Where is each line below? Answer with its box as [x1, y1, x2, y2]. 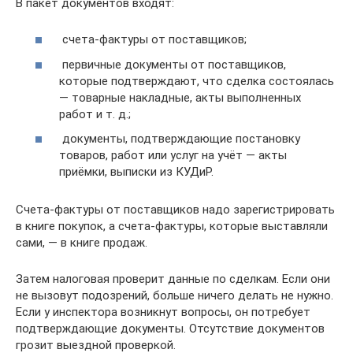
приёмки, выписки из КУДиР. [59, 165, 214, 179]
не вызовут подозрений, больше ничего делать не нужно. [16, 288, 333, 303]
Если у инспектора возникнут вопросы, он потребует [16, 305, 310, 319]
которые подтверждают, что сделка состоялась [59, 73, 334, 88]
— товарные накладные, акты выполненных [59, 90, 301, 105]
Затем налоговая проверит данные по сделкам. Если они [16, 272, 330, 286]
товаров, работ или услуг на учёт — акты [59, 148, 287, 162]
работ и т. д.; [59, 106, 131, 121]
